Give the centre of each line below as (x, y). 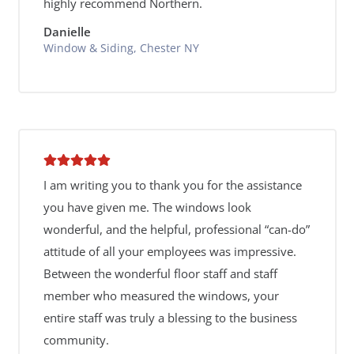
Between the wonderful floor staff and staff (160, 273)
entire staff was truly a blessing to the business (170, 318)
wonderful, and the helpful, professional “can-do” (176, 229)
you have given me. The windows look (147, 207)
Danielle (67, 31)
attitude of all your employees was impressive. (169, 251)
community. (76, 340)
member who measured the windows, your (161, 296)
